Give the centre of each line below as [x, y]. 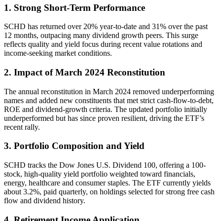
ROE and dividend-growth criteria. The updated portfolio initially [106, 109]
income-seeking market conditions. [58, 53]
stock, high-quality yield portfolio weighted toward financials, [100, 174]
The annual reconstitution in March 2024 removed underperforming [109, 91]
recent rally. [22, 127]
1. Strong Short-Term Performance [74, 7]
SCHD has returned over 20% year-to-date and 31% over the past [106, 27]
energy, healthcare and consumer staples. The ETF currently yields [107, 183]
